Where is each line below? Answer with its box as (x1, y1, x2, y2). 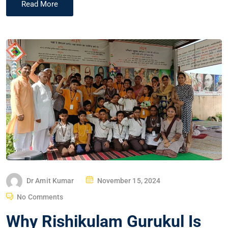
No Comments (17, 193, 64, 202)
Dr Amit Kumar (26, 177, 74, 185)
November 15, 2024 (97, 177, 161, 185)
